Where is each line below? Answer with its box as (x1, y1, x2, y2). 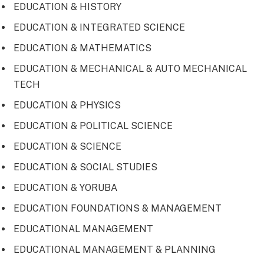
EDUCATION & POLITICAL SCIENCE (14, 120, 173, 131)
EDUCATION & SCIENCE (14, 140, 121, 152)
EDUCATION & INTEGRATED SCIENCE (14, 22, 185, 34)
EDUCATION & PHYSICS (14, 99, 121, 111)
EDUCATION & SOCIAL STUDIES (14, 161, 157, 173)
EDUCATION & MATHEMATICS (14, 42, 151, 54)
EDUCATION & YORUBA (14, 181, 117, 193)
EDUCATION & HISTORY (14, 1, 121, 13)
